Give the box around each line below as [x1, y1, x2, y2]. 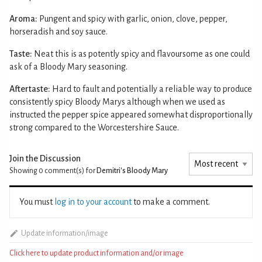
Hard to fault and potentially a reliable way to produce [52, 84, 252, 94]
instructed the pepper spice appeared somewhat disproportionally [9, 109, 253, 119]
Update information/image [20, 229, 108, 237]
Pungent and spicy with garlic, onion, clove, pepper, [39, 13, 227, 23]
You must [19, 196, 54, 206]
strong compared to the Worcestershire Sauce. [9, 122, 179, 132]
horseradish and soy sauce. [9, 26, 108, 36]
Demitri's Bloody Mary [96, 166, 168, 175]
